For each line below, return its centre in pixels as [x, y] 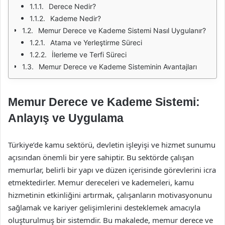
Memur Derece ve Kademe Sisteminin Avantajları [118, 67]
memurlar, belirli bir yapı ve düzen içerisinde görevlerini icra [112, 170]
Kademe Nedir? [76, 18]
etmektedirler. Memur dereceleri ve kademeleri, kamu [101, 182]
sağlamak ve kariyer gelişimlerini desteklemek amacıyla [104, 207]
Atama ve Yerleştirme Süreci [96, 42]
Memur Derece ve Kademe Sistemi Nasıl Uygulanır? [122, 30]
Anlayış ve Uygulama [66, 118]
